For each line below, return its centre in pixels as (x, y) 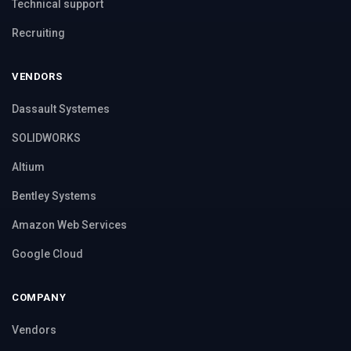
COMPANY (39, 297)
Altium (28, 166)
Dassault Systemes (61, 109)
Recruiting (38, 33)
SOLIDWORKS (46, 138)
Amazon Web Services (69, 224)
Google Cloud (47, 253)
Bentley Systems (54, 195)
